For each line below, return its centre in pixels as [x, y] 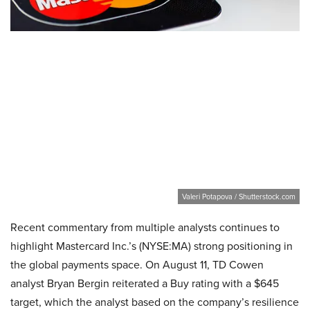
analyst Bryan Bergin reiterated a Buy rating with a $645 [145, 283]
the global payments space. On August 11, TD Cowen [137, 264]
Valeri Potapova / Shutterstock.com [239, 196]
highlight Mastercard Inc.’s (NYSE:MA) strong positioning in [152, 245]
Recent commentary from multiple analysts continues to [145, 227]
